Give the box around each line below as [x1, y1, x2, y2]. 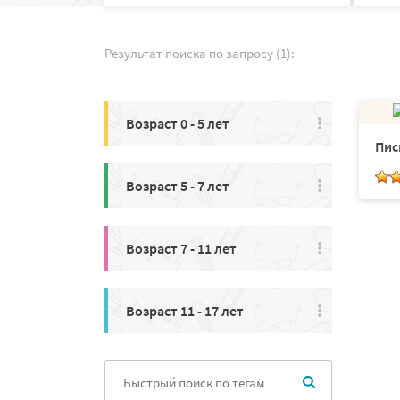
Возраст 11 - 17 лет [126, 302, 244, 320]
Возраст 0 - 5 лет [126, 114, 229, 132]
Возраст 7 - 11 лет [126, 239, 237, 257]
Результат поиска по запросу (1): [104, 45, 295, 62]
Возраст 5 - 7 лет [126, 177, 229, 195]
